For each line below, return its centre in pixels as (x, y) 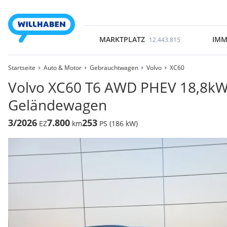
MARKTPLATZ (122, 39)
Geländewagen (58, 105)
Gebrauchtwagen (114, 68)
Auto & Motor (63, 68)
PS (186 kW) (119, 123)
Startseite (22, 68)
